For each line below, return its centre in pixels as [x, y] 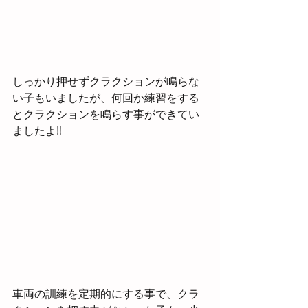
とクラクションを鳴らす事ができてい [106, 115]
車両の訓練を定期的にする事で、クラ [106, 294]
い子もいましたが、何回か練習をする [106, 98]
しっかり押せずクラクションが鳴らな [106, 82]
